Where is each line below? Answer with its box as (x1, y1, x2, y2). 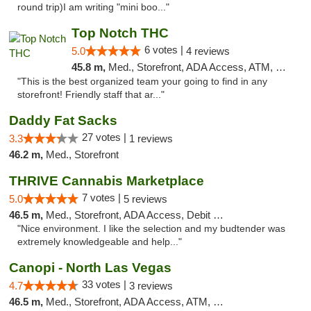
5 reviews (124, 193, 167, 205)
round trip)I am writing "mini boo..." (17, 2, 169, 12)
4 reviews (185, 45, 230, 57)
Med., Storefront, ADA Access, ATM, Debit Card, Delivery (108, 61, 276, 73)
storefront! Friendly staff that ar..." (17, 90, 165, 100)
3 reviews (129, 280, 173, 292)
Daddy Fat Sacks (9, 113, 117, 128)
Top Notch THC (71, 26, 169, 40)
